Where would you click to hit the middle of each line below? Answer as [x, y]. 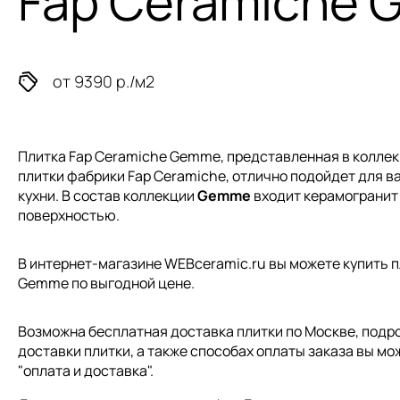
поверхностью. [69, 215]
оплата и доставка [85, 370]
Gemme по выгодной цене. [106, 283]
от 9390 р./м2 [104, 82]
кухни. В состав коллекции [108, 195]
